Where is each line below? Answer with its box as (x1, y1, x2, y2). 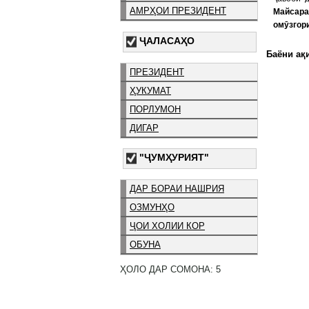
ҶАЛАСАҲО (139, 34, 195, 46)
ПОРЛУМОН (130, 103, 181, 114)
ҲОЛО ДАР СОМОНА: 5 (120, 263, 221, 275)
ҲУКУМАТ (130, 85, 171, 96)
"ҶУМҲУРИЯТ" (139, 152, 209, 163)
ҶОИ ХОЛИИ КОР (130, 221, 205, 232)
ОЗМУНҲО (130, 202, 175, 213)
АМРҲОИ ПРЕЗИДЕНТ (130, 5, 226, 16)
